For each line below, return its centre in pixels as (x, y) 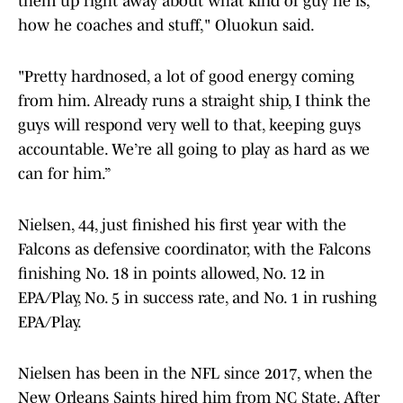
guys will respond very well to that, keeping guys (189, 125)
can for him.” (65, 174)
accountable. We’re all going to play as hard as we (194, 150)
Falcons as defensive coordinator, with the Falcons (194, 250)
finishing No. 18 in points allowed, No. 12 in (171, 274)
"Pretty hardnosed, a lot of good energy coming (186, 77)
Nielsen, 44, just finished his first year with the (182, 225)
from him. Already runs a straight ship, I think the (194, 101)
